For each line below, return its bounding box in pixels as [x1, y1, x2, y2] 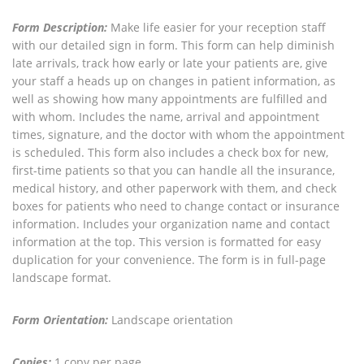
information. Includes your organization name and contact [12, 216, 330, 232]
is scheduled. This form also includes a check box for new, [12, 145, 328, 160]
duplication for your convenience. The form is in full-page [12, 252, 326, 267]
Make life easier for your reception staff [107, 19, 326, 35]
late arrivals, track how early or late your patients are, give [12, 55, 327, 71]
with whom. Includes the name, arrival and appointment [12, 109, 319, 124]
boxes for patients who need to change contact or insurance [12, 198, 340, 214]
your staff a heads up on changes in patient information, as [12, 73, 336, 89]
